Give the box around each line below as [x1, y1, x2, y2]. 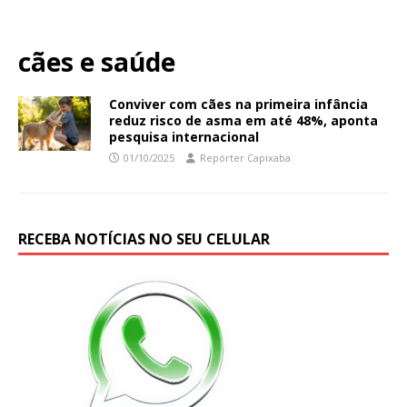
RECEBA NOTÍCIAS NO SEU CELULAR [18, 228, 270, 249]
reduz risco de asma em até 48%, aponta [109, 111, 378, 129]
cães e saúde [18, 44, 175, 79]
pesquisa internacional [109, 127, 259, 145]
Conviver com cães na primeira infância [109, 94, 368, 113]
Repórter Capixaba [200, 150, 291, 164]
